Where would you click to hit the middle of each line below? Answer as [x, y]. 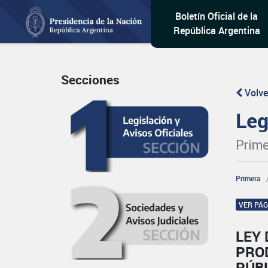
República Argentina [217, 31]
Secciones [90, 80]
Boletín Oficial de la [217, 16]
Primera [249, 178]
